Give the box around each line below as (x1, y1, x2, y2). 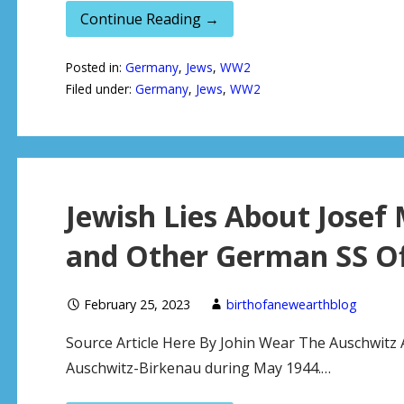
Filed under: (65, 79, 135, 97)
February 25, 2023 (83, 296, 190, 314)
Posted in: (65, 58, 125, 76)
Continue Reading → (79, 8, 219, 29)
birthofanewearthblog (225, 296, 357, 314)
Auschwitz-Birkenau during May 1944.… (65, 358, 331, 379)
